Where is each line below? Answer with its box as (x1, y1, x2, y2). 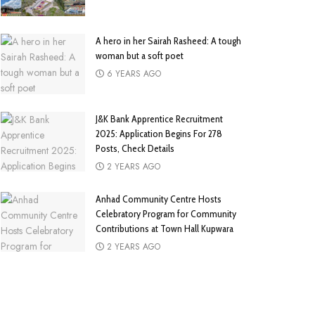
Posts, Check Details (96, 141, 174, 155)
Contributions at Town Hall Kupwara (96, 221, 236, 235)
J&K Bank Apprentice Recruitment (96, 112, 223, 125)
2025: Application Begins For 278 (96, 127, 222, 140)
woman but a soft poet (96, 49, 184, 62)
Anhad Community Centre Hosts (96, 192, 221, 205)
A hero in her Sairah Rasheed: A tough (96, 34, 241, 47)
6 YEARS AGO (104, 67, 161, 80)
